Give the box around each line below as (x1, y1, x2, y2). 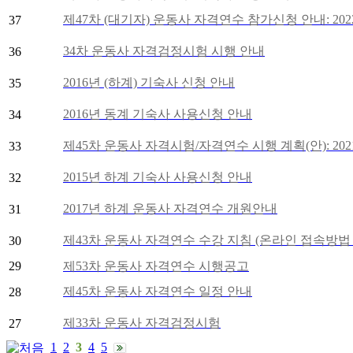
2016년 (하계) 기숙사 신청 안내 (63, 75, 235, 89)
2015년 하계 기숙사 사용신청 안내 (63, 169, 252, 184)
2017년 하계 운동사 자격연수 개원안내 (63, 201, 277, 215)
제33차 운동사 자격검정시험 (63, 315, 221, 329)
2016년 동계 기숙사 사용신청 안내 (63, 106, 252, 121)
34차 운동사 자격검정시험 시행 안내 (63, 43, 265, 58)
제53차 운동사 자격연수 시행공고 (63, 258, 249, 273)
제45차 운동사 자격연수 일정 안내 (63, 284, 252, 298)
